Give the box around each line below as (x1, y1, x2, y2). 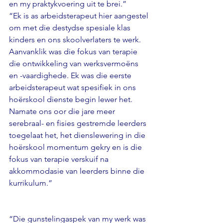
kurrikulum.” (9, 178, 52, 188)
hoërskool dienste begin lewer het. (9, 94, 134, 104)
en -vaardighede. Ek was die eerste (9, 70, 133, 80)
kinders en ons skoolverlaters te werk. (9, 34, 143, 44)
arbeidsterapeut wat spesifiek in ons (9, 82, 138, 92)
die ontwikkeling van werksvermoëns (9, 58, 140, 68)
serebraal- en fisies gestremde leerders (9, 118, 148, 128)
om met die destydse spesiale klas (9, 22, 132, 32)
